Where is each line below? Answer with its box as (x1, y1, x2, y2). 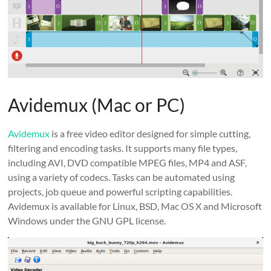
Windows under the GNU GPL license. (8, 215, 166, 227)
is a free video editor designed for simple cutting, (50, 128, 251, 140)
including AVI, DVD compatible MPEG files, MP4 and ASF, (8, 157, 247, 169)
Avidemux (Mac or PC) (8, 94, 186, 116)
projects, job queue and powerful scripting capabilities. (8, 186, 233, 198)
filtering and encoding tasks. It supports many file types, (8, 142, 238, 154)
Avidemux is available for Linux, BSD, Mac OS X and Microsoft (8, 200, 263, 212)
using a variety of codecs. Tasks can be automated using (8, 171, 235, 183)
